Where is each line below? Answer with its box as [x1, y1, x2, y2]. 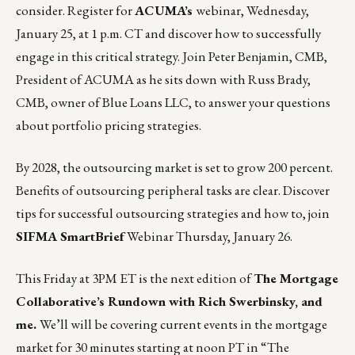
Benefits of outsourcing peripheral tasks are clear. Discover [16, 181, 330, 199]
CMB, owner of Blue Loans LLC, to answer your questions [16, 93, 330, 111]
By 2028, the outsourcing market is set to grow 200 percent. [16, 158, 333, 176]
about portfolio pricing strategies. [16, 116, 201, 134]
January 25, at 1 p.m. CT [16, 24, 143, 42]
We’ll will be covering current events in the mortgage [40, 315, 327, 333]
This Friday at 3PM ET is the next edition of [16, 269, 254, 287]
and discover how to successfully [143, 24, 321, 42]
